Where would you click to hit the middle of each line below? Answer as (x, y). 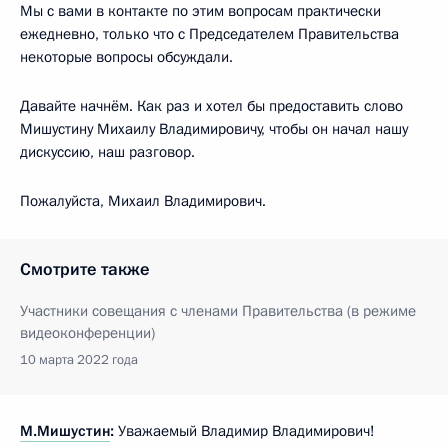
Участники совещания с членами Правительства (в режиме (218, 310)
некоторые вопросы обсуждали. (126, 56)
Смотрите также (85, 269)
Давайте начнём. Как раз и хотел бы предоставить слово (211, 105)
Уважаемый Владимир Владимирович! (244, 430)
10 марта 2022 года (79, 359)
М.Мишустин (65, 430)
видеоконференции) (87, 332)
